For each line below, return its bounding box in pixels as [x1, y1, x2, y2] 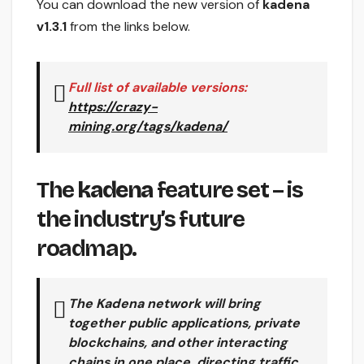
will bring [201, 295, 261, 313]
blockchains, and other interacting [68, 334, 288, 352]
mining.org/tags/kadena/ [68, 118, 227, 136]
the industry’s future [37, 206, 245, 234]
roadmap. [37, 235, 136, 263]
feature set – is [153, 176, 303, 205]
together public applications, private [68, 314, 300, 332]
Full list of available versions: [68, 79, 247, 97]
